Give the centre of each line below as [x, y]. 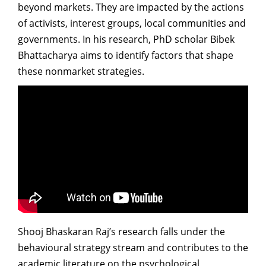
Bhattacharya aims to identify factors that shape [126, 55]
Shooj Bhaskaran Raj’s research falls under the [121, 232]
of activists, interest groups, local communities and [132, 23]
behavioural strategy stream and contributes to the [133, 248]
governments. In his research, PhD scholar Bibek [126, 39]
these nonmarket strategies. [81, 71]
